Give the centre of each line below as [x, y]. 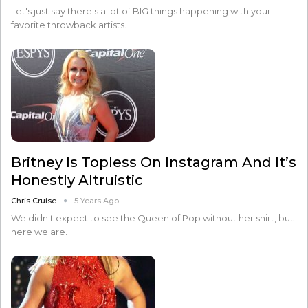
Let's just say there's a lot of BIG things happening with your [141, 11]
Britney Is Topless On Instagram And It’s [154, 162]
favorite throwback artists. [69, 25]
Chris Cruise [35, 200]
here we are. [39, 231]
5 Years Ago [97, 200]
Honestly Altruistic [77, 180]
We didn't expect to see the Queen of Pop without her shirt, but [152, 218]
